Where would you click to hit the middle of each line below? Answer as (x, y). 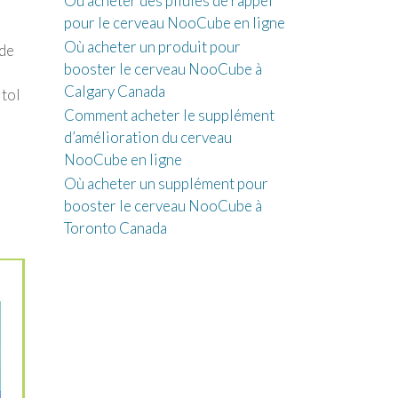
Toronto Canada (115, 228)
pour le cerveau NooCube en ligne (174, 23)
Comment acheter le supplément (169, 115)
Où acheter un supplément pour (166, 183)
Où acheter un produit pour (152, 47)
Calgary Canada (114, 91)
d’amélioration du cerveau (147, 137)
